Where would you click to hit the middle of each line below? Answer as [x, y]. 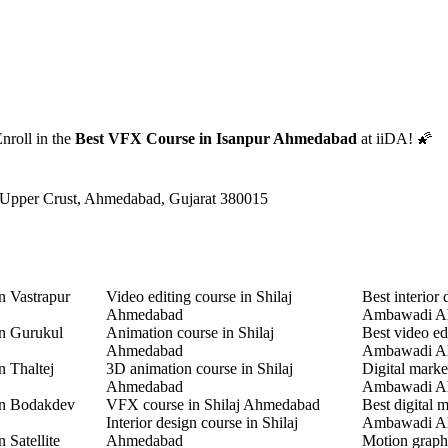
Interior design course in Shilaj [201, 422]
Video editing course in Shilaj [198, 296]
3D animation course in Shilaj [199, 368]
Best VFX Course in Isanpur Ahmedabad [216, 138]
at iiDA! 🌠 [395, 138]
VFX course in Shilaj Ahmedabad [212, 404]
